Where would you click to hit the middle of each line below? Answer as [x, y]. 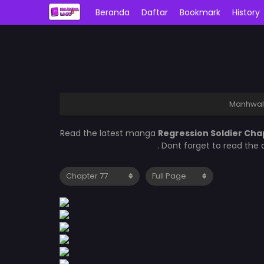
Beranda [113, 12]
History [246, 12]
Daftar [155, 12]
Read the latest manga [109, 133]
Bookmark [200, 12]
